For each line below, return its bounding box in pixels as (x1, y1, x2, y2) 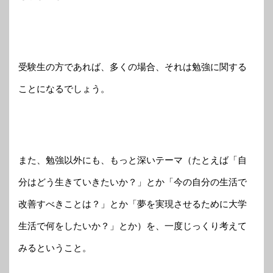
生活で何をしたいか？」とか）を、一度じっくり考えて (18, 220, 247, 231)
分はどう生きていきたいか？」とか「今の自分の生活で (18, 176, 247, 187)
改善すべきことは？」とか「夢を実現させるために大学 (18, 198, 247, 209)
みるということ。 (18, 242, 91, 253)
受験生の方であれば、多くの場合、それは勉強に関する (18, 61, 247, 72)
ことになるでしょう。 (18, 83, 110, 94)
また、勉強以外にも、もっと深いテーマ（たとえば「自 (18, 154, 247, 165)
